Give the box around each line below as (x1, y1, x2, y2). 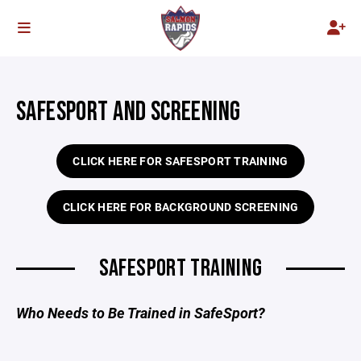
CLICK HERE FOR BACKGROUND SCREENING (62, 199, 299, 214)
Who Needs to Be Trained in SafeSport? (16, 303, 265, 322)
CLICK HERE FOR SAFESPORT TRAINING (73, 153, 288, 168)
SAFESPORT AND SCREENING (16, 96, 241, 128)
